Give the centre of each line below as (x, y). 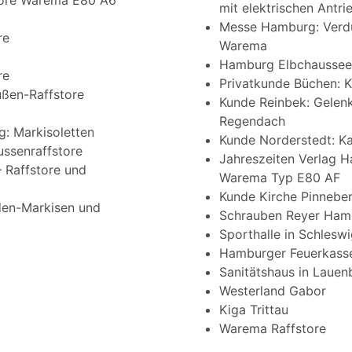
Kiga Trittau (254, 310)
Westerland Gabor (273, 291)
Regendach (252, 121)
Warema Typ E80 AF (280, 178)
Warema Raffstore (273, 329)
